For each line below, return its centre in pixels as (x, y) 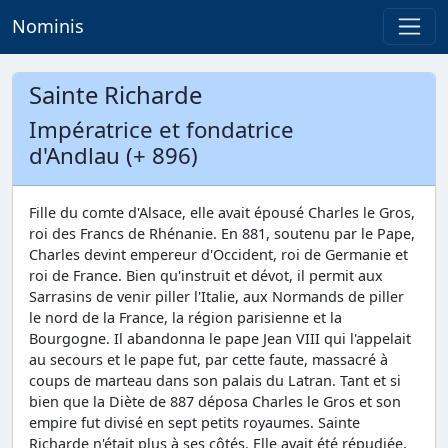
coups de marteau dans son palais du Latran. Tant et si (215, 380)
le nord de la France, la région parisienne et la (185, 317)
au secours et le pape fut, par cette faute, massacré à (208, 359)
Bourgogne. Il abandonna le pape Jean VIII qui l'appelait (220, 338)
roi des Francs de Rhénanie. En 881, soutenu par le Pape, (222, 233)
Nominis (48, 26)
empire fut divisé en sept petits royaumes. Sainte (194, 422)
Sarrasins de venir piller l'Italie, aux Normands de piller (216, 296)
